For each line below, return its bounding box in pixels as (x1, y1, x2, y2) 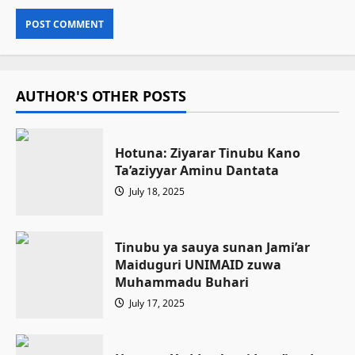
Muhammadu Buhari (115, 273, 249, 291)
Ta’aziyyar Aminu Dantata (115, 162, 279, 179)
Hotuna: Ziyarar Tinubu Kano (115, 144, 300, 162)
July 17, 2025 (127, 296, 185, 310)
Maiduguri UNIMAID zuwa (115, 256, 281, 273)
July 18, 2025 (127, 185, 185, 198)
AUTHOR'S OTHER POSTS (16, 86, 186, 105)
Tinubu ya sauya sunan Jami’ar (115, 239, 310, 256)
